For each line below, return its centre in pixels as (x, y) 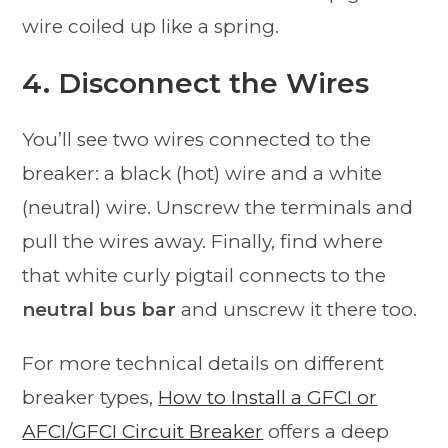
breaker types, (90, 398)
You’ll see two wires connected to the (197, 140)
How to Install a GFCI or (268, 398)
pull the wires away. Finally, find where (203, 242)
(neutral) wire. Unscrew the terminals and (218, 208)
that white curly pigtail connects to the (204, 276)
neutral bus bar (99, 310)
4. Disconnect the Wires (196, 83)
